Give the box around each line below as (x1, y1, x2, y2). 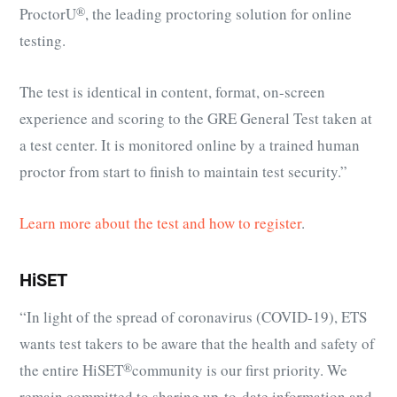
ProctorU (19, 3, 76, 24)
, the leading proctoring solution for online (85, 3, 352, 24)
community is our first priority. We (132, 360, 347, 381)
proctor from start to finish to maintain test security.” (19, 160, 347, 182)
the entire (19, 360, 82, 381)
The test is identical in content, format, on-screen (19, 81, 325, 102)
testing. (19, 29, 66, 51)
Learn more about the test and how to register (19, 213, 301, 234)
